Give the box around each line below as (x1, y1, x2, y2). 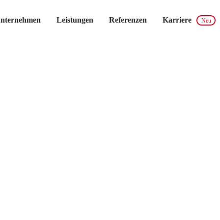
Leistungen (56, 15, 93, 24)
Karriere (163, 15, 192, 24)
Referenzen (109, 15, 147, 24)
